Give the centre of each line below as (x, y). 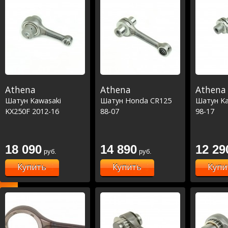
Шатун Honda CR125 (136, 100)
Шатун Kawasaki (33, 100)
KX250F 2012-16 (32, 111)
